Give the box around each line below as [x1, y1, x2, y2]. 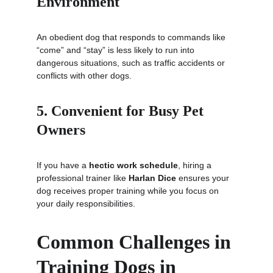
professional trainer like [37, 173, 129, 183]
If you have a [37, 160, 89, 170]
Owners [37, 122, 85, 138]
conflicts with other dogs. [37, 71, 132, 80]
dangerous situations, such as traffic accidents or [37, 58, 227, 68]
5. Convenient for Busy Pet [37, 103, 207, 119]
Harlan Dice [129, 173, 176, 183]
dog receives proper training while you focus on [37, 186, 221, 196]
